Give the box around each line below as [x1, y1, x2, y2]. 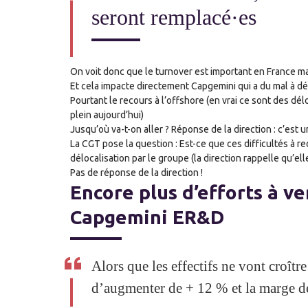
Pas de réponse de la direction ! [70, 166, 203, 178]
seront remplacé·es [91, 5, 263, 30]
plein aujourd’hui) [70, 109, 144, 120]
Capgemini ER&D [70, 206, 224, 228]
